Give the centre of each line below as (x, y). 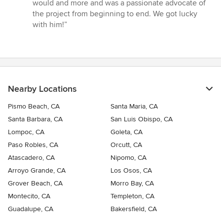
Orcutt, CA (126, 145)
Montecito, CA (29, 196)
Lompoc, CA (26, 132)
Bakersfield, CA (134, 209)
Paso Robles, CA (33, 145)
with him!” (50, 24)
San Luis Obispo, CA (142, 119)
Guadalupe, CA (31, 209)
